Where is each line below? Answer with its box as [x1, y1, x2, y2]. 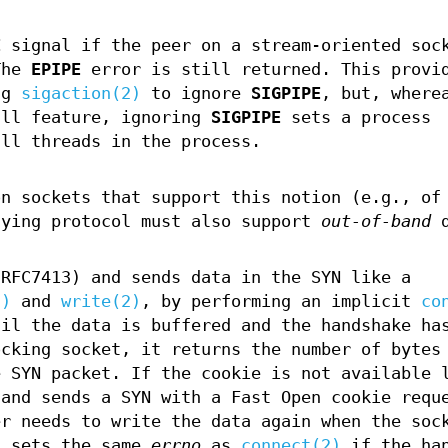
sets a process [280, 108, 431, 128]
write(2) [60, 292, 141, 312]
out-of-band [320, 212, 431, 232]
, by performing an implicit [140, 292, 421, 312]
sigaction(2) [20, 84, 141, 104]
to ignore [140, 84, 251, 104]
